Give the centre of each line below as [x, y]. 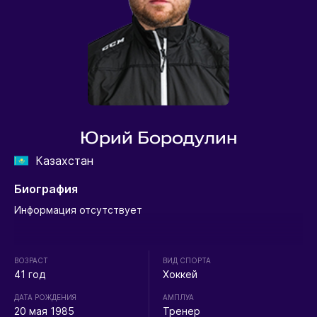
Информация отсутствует [78, 210]
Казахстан [64, 161]
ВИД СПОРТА [187, 261]
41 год [29, 275]
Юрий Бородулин [158, 138]
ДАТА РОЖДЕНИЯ [45, 298]
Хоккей [180, 275]
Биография [46, 189]
